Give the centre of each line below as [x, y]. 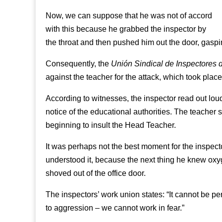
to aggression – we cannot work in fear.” [115, 208]
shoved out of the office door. [96, 173]
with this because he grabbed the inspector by [126, 29]
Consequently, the [78, 63]
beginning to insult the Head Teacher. [111, 125]
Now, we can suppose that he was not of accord [129, 15]
